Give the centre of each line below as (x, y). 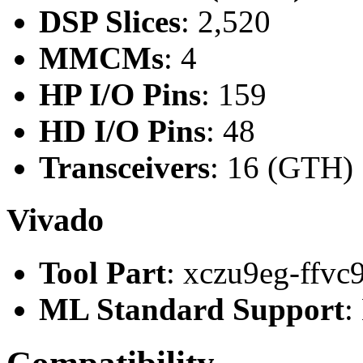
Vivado (55, 220)
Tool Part (102, 272)
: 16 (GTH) (282, 168)
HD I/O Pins (122, 131)
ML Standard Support (192, 309)
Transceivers (124, 168)
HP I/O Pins (120, 95)
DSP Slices (110, 22)
